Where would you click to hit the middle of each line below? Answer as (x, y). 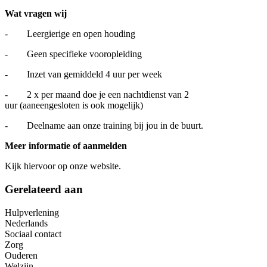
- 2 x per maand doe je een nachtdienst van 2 (97, 95)
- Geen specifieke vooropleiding (73, 54)
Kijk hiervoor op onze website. (63, 166)
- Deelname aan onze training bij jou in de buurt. (104, 126)
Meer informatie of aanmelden (66, 146)
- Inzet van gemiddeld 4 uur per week (83, 74)
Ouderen (21, 255)
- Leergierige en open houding (70, 34)
